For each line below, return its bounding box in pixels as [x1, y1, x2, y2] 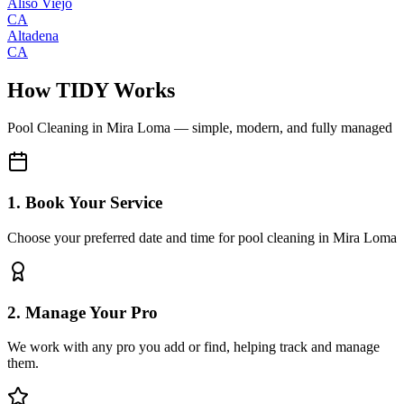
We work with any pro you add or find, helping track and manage [7, 339, 380, 355]
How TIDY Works [7, 78, 175, 102]
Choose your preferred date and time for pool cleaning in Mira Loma [7, 229, 397, 245]
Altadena [7, 27, 59, 43]
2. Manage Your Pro [7, 302, 158, 322]
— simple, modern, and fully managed [170, 120, 392, 136]
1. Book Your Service [7, 193, 162, 213]
